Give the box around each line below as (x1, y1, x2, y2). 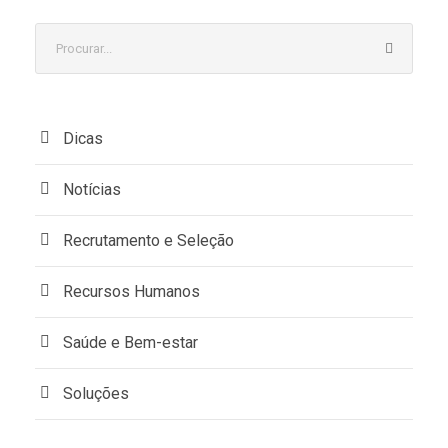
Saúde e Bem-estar (63, 333, 198, 353)
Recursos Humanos (63, 282, 200, 302)
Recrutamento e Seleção (63, 231, 234, 251)
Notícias (63, 180, 121, 200)
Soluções (63, 384, 129, 404)
